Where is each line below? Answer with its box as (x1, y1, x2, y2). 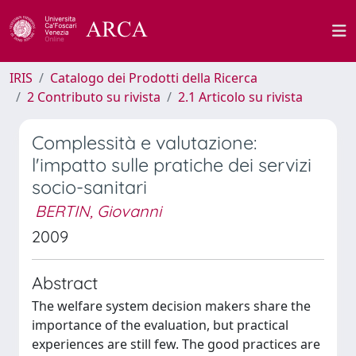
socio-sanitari (32, 176, 147, 199)
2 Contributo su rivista (27, 88, 161, 106)
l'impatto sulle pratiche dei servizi (32, 153, 311, 176)
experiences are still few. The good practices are (32, 335, 320, 353)
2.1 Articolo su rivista (178, 88, 303, 106)
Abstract (32, 272, 98, 293)
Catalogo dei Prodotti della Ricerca (50, 69, 257, 87)
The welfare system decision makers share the (32, 297, 311, 315)
